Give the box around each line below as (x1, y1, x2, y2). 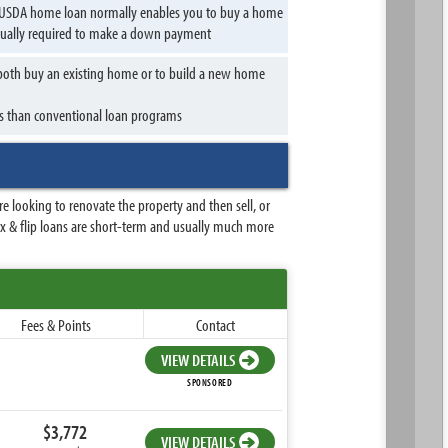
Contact (196, 314, 235, 335)
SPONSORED (186, 375, 233, 389)
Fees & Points (21, 314, 91, 335)
